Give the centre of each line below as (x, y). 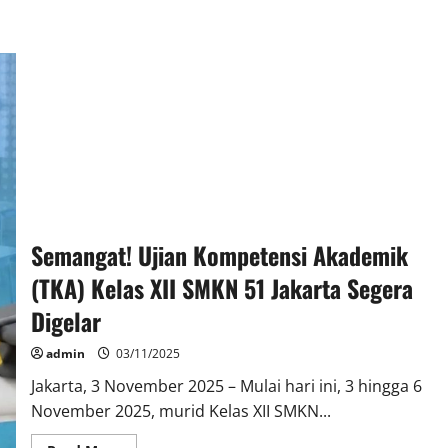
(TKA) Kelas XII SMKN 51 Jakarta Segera (221, 287)
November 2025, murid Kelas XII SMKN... (180, 410)
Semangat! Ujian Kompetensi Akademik (219, 254)
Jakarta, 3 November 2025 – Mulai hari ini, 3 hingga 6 (226, 385)
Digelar (65, 320)
